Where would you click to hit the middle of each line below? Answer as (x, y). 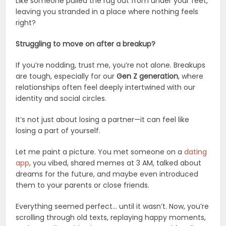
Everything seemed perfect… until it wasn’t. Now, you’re (112, 206)
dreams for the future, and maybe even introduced (107, 174)
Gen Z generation (148, 76)
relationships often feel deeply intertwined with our (106, 87)
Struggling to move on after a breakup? (86, 44)
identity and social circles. (61, 98)
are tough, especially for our (66, 76)
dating (196, 152)
